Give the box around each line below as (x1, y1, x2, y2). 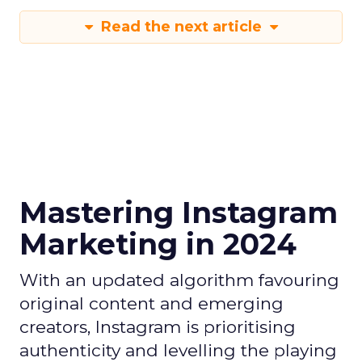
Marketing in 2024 (19, 226, 297, 262)
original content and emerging (19, 293, 284, 314)
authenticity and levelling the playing (19, 340, 337, 360)
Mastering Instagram (19, 195, 338, 230)
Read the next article (96, 18, 266, 36)
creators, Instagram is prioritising (19, 317, 296, 337)
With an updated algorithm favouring (19, 270, 339, 290)
